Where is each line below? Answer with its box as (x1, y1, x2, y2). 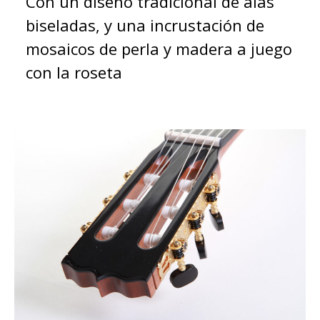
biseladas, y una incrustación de (26, 14, 264, 36)
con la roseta (26, 61, 122, 83)
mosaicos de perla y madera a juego (26, 37, 292, 59)
